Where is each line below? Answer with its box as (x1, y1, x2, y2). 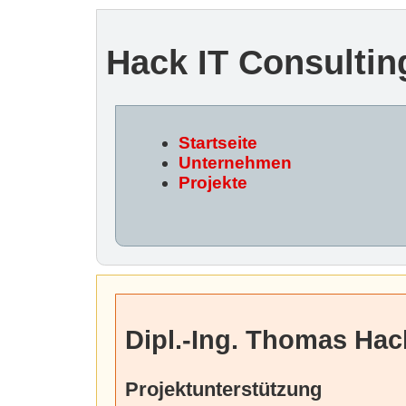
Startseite (179, 132, 258, 152)
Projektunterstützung (125, 377, 322, 401)
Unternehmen (179, 152, 293, 172)
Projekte (179, 172, 248, 192)
